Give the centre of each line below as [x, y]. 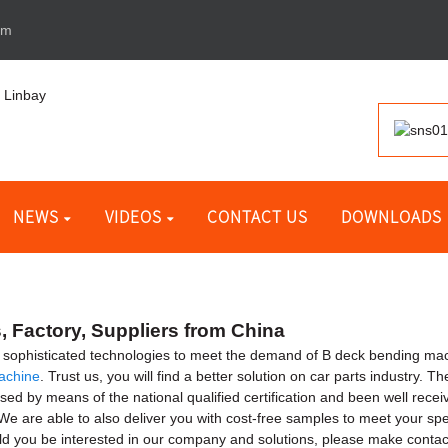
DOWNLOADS [392, 216]
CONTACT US [258, 216]
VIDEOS [133, 216]
